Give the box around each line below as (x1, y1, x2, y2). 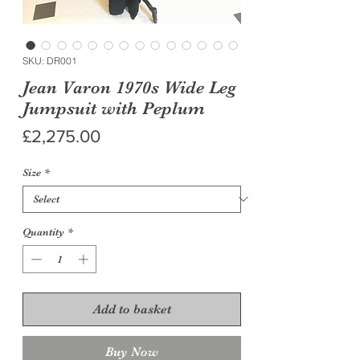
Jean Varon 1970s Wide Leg (22, 76, 236, 97)
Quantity (22, 225, 64, 238)
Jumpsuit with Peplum (22, 97, 205, 118)
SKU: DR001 (22, 54, 77, 67)
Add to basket (92, 302, 171, 317)
